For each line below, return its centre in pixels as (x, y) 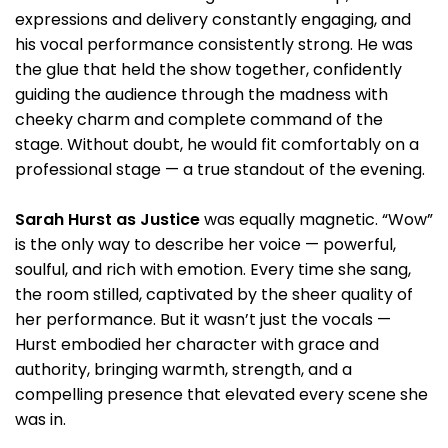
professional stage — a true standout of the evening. (220, 169)
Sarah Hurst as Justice (107, 219)
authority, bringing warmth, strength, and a (183, 369)
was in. (40, 419)
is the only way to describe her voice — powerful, (205, 244)
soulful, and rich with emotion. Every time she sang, (213, 269)
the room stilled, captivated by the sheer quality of (214, 294)
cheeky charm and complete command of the (199, 119)
